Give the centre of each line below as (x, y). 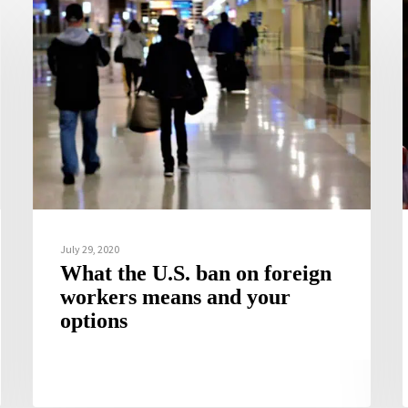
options (94, 321)
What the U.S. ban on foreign (196, 274)
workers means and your (176, 297)
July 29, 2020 (90, 250)
